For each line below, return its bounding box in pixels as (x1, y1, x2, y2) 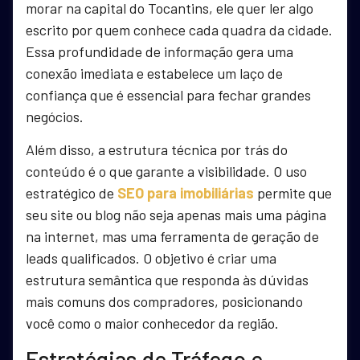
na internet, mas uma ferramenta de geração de (26, 227, 319, 246)
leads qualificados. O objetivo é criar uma (26, 249, 276, 268)
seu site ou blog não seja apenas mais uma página (26, 206, 326, 224)
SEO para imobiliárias (117, 184, 254, 202)
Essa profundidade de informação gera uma (26, 42, 293, 60)
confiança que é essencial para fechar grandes (26, 85, 311, 104)
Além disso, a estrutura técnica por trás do (26, 141, 288, 159)
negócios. (26, 107, 84, 125)
